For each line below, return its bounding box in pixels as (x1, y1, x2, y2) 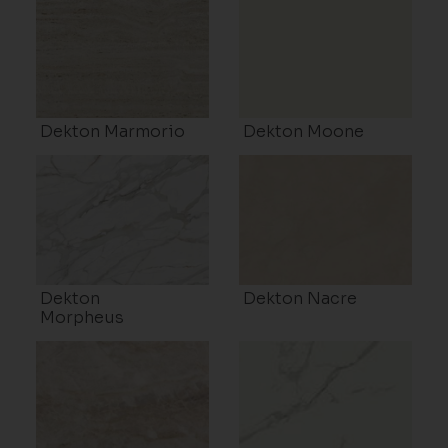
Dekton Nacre (243, 288, 357, 310)
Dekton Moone (243, 121, 364, 143)
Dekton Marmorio (39, 121, 185, 143)
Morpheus (39, 307, 124, 329)
